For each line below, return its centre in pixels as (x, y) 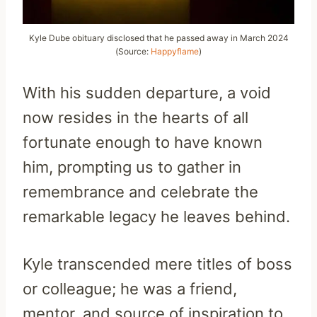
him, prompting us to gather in (132, 167)
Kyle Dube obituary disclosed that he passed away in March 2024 (158, 38)
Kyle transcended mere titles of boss (157, 264)
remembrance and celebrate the (140, 191)
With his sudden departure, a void (147, 92)
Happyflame (175, 51)
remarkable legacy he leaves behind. (156, 216)
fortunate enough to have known (143, 142)
